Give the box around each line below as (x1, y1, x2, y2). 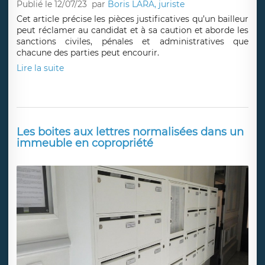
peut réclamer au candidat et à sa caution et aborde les (17, 128, 248, 139)
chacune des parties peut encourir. (17, 150, 159, 161)
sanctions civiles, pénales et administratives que (17, 139, 248, 150)
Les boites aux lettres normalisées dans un (17, 228, 244, 242)
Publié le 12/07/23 (17, 102, 87, 114)
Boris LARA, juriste (108, 102, 185, 114)
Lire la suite (17, 166, 64, 177)
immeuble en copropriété (17, 240, 153, 253)
